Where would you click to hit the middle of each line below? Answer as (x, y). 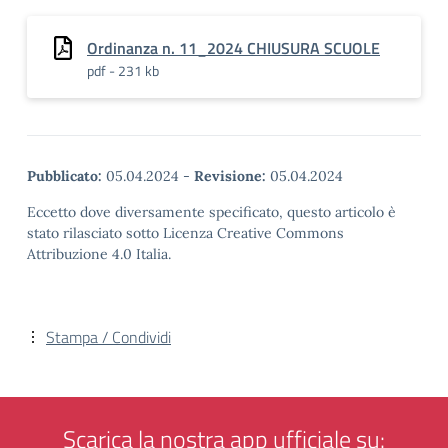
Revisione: (230, 176)
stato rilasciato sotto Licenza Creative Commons (185, 233)
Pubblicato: (64, 176)
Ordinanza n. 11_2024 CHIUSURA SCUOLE (233, 48)
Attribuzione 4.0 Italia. (99, 254)
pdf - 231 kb (123, 70)
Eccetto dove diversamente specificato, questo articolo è (211, 212)
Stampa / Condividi (108, 337)
